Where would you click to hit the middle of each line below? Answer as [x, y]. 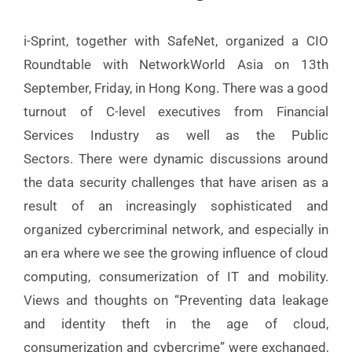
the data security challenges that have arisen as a [176, 183]
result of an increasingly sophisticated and [176, 206]
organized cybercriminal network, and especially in [176, 230]
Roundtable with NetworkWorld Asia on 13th [176, 65]
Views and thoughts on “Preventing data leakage [176, 301]
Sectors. [51, 159]
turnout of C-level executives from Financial [176, 112]
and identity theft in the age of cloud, [176, 324]
